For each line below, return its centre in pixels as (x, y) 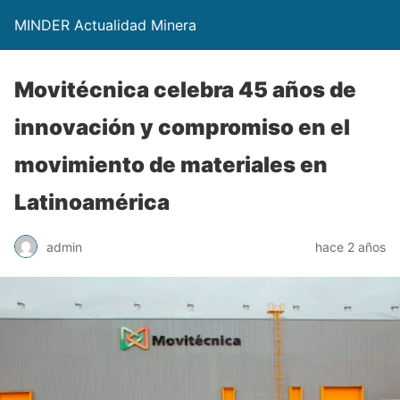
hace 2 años (350, 246)
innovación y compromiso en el (182, 127)
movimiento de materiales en (171, 165)
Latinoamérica (92, 202)
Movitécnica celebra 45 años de (185, 90)
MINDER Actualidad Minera (105, 25)
